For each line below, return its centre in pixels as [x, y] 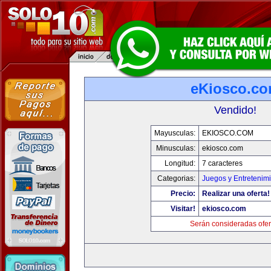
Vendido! [235, 110]
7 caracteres [222, 163]
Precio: [183, 194]
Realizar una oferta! [236, 194]
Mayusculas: [175, 133]
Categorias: [176, 178]
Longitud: [180, 163]
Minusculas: [176, 148]
